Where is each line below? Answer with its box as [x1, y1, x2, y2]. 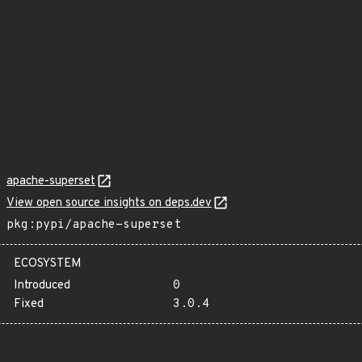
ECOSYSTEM [14, 256, 82, 271]
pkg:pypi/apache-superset [6, 217, 181, 233]
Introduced [14, 278, 70, 293]
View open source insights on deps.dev [6, 196, 212, 211]
